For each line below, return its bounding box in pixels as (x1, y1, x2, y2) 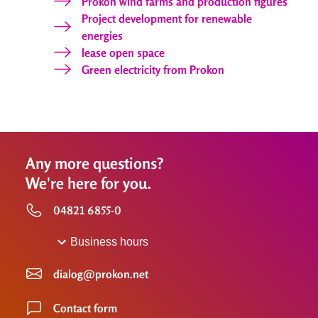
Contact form (53, 300, 117, 315)
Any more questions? (26, 153, 164, 172)
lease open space (82, 45, 165, 60)
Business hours (70, 235, 148, 248)
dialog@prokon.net (53, 266, 148, 281)
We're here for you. (26, 173, 151, 192)
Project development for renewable (82, 11, 252, 26)
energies (82, 28, 123, 43)
